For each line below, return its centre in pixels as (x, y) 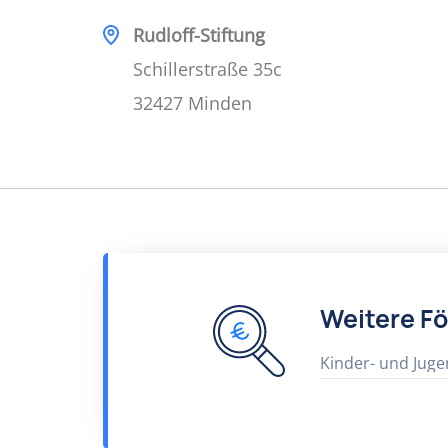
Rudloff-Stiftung (199, 35)
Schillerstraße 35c (207, 69)
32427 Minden (192, 103)
